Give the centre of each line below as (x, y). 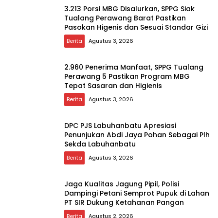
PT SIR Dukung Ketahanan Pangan (124, 202)
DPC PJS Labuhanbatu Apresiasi (120, 125)
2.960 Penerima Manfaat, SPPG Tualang (134, 67)
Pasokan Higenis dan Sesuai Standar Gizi (136, 27)
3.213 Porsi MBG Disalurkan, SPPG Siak (129, 9)
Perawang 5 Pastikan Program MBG (127, 76)
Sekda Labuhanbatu (100, 144)
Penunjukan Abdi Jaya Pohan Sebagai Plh (137, 135)
